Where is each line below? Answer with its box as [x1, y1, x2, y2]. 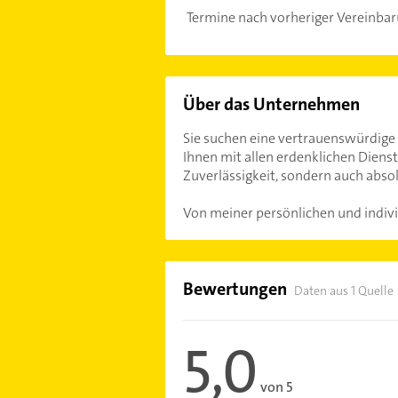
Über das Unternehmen [182, 92, 360, 115]
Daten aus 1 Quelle [293, 283, 394, 298]
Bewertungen [182, 277, 287, 300]
